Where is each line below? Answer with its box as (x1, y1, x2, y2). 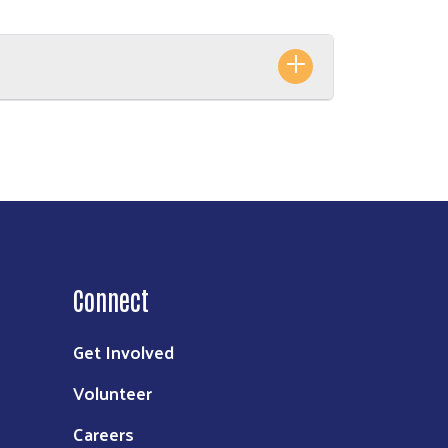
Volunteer (73, 376, 152, 410)
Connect (73, 283, 149, 316)
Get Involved (73, 335, 174, 369)
